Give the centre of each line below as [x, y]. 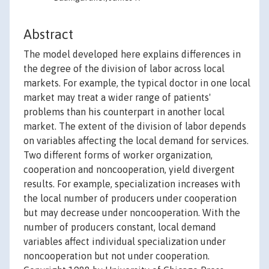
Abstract [48, 35]
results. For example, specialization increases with [132, 184]
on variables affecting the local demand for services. [136, 141]
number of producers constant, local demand [120, 227]
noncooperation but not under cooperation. [116, 256]
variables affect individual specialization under [125, 242]
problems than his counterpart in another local [124, 112]
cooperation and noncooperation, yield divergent [129, 170]
